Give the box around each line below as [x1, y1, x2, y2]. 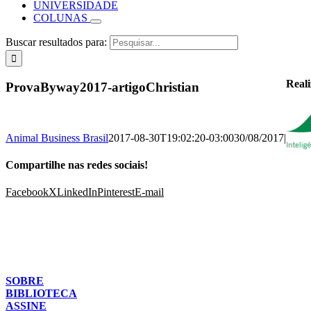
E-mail [135, 186, 164, 199]
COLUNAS [33, 12, 87, 24]
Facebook [6, 186, 49, 199]
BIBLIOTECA [6, 287, 77, 300]
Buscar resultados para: [6, 36, 107, 49]
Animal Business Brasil [6, 131, 108, 144]
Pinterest [97, 186, 135, 199]
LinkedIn [57, 186, 97, 199]
